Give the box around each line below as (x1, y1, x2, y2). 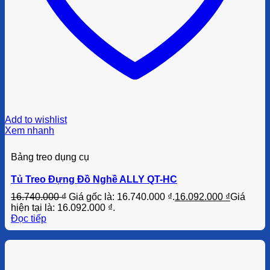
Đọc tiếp (11, 213, 46, 224)
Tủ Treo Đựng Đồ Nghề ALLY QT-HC (11, 174, 177, 184)
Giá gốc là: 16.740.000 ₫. (69, 191, 175, 202)
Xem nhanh (5, 125, 54, 136)
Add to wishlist (5, 114, 67, 125)
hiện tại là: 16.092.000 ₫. (11, 202, 115, 213)
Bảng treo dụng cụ (11, 151, 89, 162)
